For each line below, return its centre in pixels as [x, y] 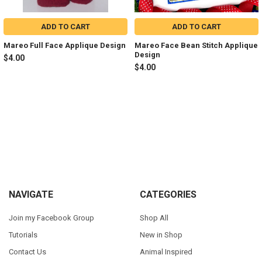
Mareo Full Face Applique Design [65, 46]
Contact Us [27, 251]
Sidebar [27, 139]
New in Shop [161, 235]
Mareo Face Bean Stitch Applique [196, 46]
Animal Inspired [166, 251]
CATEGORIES [168, 195]
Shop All [154, 218]
